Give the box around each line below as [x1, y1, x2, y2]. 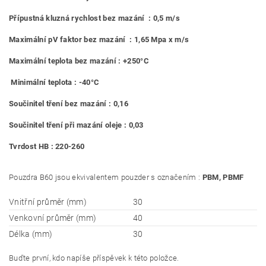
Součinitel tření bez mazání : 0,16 [9, 99, 128, 108]
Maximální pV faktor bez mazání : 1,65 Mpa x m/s [9, 35, 189, 44]
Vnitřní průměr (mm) [9, 197, 87, 207]
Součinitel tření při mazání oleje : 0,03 [9, 121, 144, 129]
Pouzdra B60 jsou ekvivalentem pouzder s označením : [9, 173, 202, 182]
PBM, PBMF [202, 173, 244, 182]
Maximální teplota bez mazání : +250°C [9, 56, 149, 65]
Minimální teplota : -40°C [11, 78, 100, 87]
